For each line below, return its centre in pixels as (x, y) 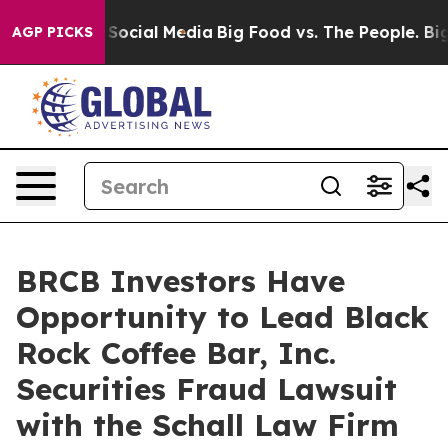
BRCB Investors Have (180, 281)
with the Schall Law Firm (207, 425)
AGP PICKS (52, 32)
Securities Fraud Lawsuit (206, 389)
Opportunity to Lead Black (222, 317)
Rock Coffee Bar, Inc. (176, 353)
